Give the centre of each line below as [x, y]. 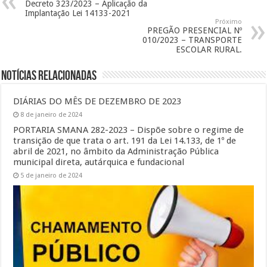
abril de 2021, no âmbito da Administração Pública [116, 151]
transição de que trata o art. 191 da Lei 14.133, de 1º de [125, 141]
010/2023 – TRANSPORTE [192, 40]
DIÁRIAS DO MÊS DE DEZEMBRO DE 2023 [97, 101]
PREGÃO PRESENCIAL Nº [194, 30]
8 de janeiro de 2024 [52, 115]
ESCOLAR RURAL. [209, 49]
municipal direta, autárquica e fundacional [99, 162]
